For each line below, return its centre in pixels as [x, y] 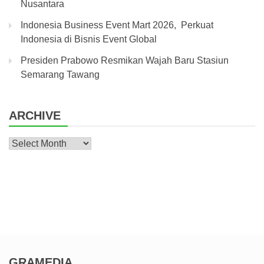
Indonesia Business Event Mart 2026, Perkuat [117, 25]
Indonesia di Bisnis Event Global [89, 39]
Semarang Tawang [60, 75]
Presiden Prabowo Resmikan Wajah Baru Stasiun [125, 61]
